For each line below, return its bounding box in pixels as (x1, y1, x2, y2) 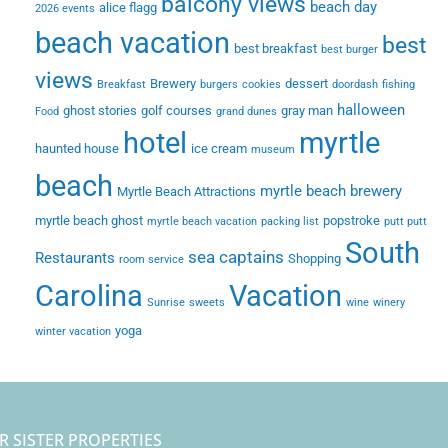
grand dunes (216, 105, 277, 119)
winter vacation (35, 325, 111, 339)
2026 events (35, 2, 95, 16)
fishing (382, 78, 415, 92)
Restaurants (35, 249, 115, 268)
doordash (332, 78, 378, 92)
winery (373, 296, 405, 310)
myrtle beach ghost (35, 213, 143, 229)
